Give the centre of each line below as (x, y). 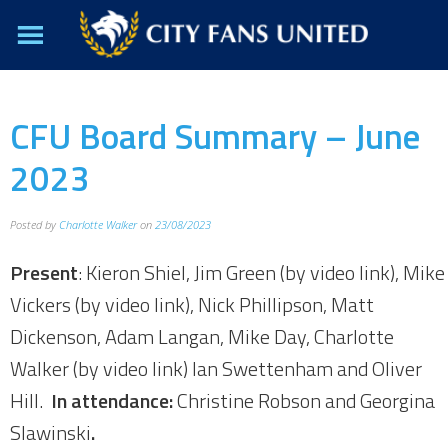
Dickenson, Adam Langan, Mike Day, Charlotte (202, 336)
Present (44, 272)
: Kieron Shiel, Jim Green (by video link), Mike (261, 272)
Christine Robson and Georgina (306, 400)
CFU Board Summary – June (215, 136)
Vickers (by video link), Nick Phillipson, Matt (192, 304)
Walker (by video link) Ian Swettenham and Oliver (216, 368)
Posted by (34, 224)
